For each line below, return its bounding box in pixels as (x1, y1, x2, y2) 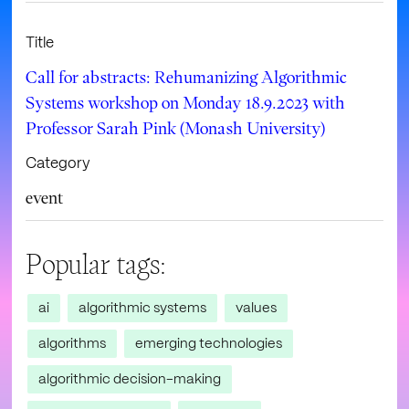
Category (26, 152, 91, 173)
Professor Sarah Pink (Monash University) (26, 116, 326, 140)
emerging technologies (135, 333, 283, 352)
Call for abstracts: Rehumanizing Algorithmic (26, 65, 348, 89)
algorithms (38, 333, 107, 352)
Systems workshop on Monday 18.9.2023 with (26, 90, 346, 114)
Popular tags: (26, 246, 167, 283)
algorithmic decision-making (38, 369, 222, 388)
